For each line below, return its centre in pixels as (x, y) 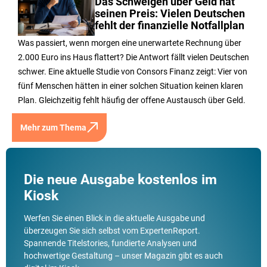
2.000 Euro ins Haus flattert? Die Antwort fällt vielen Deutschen (133, 57)
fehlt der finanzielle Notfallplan (170, 25)
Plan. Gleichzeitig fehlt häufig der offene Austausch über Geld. (132, 100)
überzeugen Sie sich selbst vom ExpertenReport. (112, 230)
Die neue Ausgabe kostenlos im (120, 179)
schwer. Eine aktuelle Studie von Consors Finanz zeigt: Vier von (133, 71)
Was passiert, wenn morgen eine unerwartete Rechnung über (130, 43)
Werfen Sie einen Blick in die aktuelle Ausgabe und (114, 218)
